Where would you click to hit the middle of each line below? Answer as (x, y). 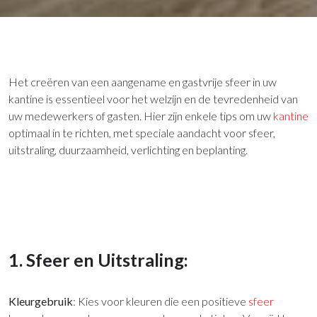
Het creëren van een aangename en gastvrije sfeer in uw (143, 81)
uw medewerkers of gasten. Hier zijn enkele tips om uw (141, 115)
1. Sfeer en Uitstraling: (98, 259)
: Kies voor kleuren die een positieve (161, 301)
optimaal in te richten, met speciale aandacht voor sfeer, (142, 132)
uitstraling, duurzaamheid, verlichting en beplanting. (128, 149)
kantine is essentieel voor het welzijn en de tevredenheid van (153, 98)
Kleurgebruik (41, 301)
